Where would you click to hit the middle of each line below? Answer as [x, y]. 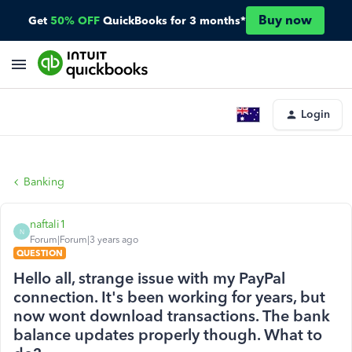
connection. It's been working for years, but [169, 297]
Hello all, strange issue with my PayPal [149, 278]
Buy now [285, 20]
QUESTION [40, 253]
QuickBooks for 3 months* [174, 20]
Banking [44, 182]
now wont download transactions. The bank [172, 316]
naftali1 [48, 224]
